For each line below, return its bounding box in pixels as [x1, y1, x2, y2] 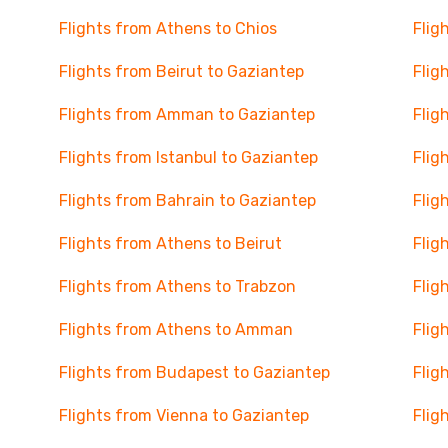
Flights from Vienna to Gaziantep [58, 406, 309, 425]
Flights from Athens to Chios [58, 19, 277, 38]
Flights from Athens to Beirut [58, 234, 282, 253]
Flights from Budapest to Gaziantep [58, 363, 330, 382]
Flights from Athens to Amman [58, 320, 293, 339]
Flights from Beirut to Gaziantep [58, 62, 304, 81]
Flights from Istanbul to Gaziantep [58, 148, 318, 167]
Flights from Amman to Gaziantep [58, 105, 315, 124]
